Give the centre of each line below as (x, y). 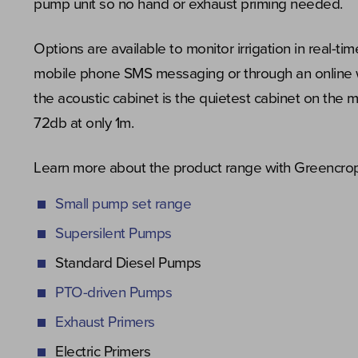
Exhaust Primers (105, 322)
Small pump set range (123, 204)
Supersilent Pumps (113, 233)
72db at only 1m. (84, 123)
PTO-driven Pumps (113, 292)
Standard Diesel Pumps (128, 263)
